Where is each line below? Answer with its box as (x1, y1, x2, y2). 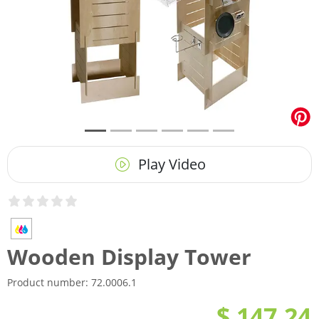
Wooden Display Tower (7, 242, 251, 271)
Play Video (135, 155, 206, 174)
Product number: (7, 276, 91, 289)
